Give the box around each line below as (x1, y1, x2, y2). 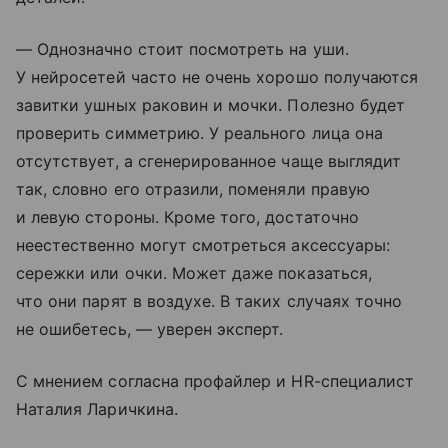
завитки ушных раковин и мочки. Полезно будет (16, 94, 406, 115)
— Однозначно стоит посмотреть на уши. (16, 38, 349, 59)
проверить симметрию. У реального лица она (16, 122, 383, 143)
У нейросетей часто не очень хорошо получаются (16, 66, 419, 87)
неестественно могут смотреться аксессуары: (16, 234, 391, 255)
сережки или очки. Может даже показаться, (16, 262, 372, 283)
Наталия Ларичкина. (16, 398, 178, 419)
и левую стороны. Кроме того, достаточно (16, 206, 359, 227)
